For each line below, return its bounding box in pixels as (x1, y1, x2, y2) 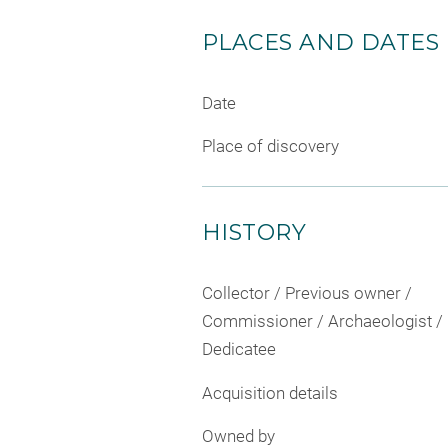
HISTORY (202, 219, 307, 247)
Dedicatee (202, 339, 276, 360)
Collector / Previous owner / (202, 283, 412, 304)
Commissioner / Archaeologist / (202, 311, 443, 332)
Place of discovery (202, 136, 339, 157)
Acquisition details (202, 382, 338, 403)
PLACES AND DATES (202, 28, 440, 56)
